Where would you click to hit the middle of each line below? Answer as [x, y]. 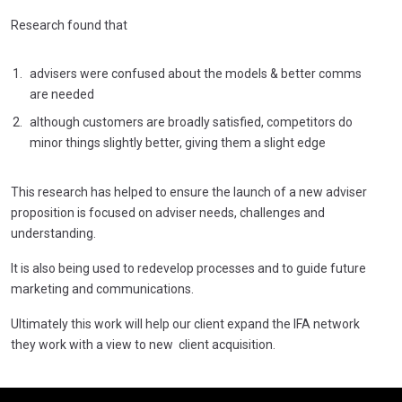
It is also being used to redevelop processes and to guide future [188, 268]
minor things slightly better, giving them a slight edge [178, 142]
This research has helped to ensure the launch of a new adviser [189, 192]
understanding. [53, 233]
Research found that [69, 25]
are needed [62, 94]
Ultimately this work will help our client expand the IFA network [185, 323]
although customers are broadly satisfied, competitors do [191, 122]
